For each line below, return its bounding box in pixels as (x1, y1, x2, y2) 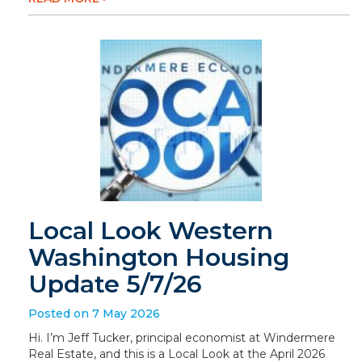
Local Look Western (28, 216, 273, 246)
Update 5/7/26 (28, 269, 202, 299)
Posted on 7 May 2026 (28, 306, 160, 321)
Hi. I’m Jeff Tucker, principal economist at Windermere (28, 330, 335, 345)
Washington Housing (28, 242, 289, 272)
